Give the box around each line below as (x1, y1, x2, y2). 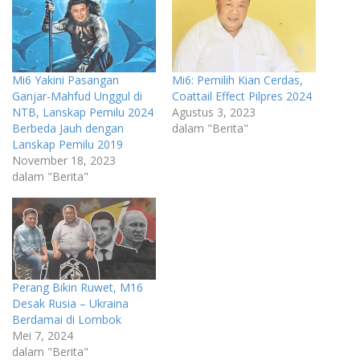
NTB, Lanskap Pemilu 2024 (12, 104, 153, 120)
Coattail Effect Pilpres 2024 (172, 88, 312, 104)
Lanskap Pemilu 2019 (12, 136, 123, 152)
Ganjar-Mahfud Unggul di (12, 88, 142, 104)
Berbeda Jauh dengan (12, 120, 124, 136)
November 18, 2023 (12, 152, 116, 168)
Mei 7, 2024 (12, 328, 73, 343)
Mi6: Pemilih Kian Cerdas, (172, 72, 303, 88)
